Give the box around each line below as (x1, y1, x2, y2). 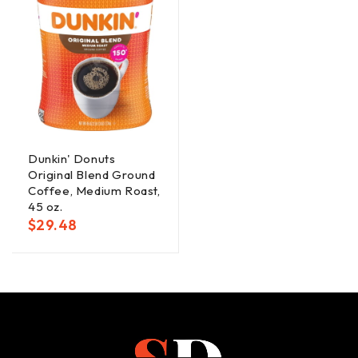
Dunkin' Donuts (28, 150, 116, 166)
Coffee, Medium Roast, (28, 182, 161, 198)
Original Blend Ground (28, 166, 156, 182)
